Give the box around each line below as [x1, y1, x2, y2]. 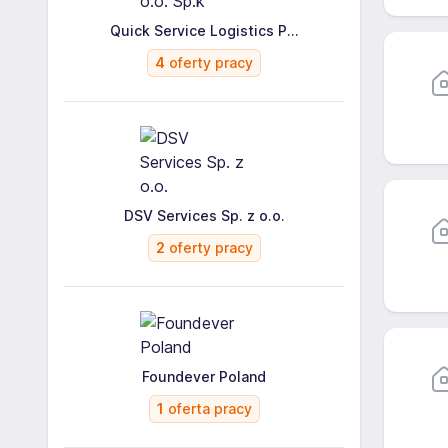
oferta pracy [163, 400, 252, 417]
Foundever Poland [142, 368, 266, 385]
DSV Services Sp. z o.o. [123, 207, 285, 224]
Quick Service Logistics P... [109, 22, 299, 39]
